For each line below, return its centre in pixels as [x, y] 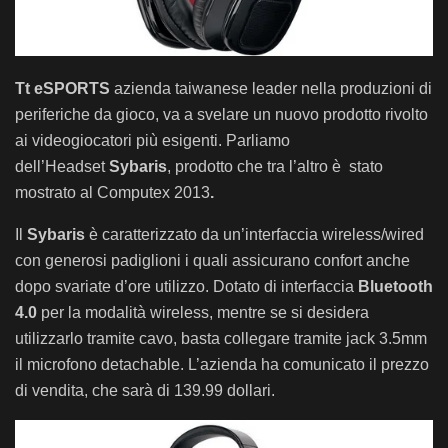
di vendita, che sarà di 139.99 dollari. [145, 391]
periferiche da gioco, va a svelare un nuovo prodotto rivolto [221, 115]
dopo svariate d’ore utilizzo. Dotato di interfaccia [186, 287]
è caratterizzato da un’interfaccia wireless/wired [256, 235]
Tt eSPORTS [62, 89]
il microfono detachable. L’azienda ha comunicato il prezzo [222, 365]
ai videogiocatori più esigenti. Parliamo [152, 141]
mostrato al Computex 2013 [112, 193]
